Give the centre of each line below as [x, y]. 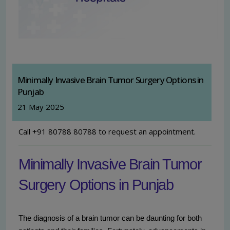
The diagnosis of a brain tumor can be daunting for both [110, 218]
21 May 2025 [41, 107]
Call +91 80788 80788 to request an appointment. [107, 132]
